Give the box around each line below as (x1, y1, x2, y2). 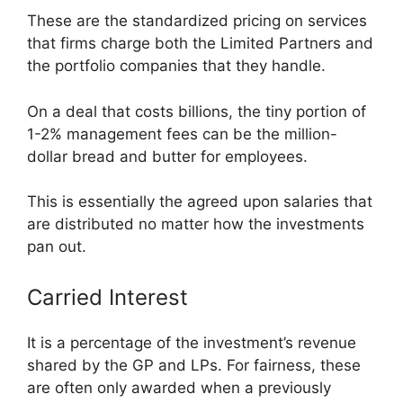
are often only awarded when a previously (27, 378, 331, 397)
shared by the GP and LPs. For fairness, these (27, 355, 361, 374)
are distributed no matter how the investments (27, 215, 364, 234)
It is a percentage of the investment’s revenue (27, 333, 356, 352)
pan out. (27, 237, 86, 256)
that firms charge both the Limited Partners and (27, 34, 373, 53)
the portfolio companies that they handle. (27, 57, 326, 76)
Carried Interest (27, 283, 188, 310)
